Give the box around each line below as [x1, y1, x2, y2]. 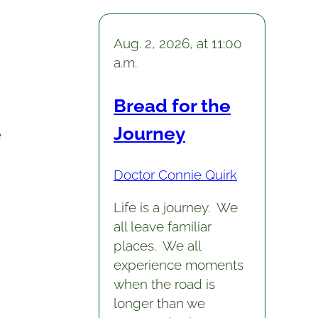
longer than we [113, 295, 205, 311]
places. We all [113, 237, 201, 253]
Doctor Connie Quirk [113, 167, 237, 183]
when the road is [113, 275, 215, 292]
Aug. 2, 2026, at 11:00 [113, 35, 242, 52]
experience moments [113, 256, 243, 273]
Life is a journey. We [113, 199, 238, 215]
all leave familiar [113, 218, 212, 234]
